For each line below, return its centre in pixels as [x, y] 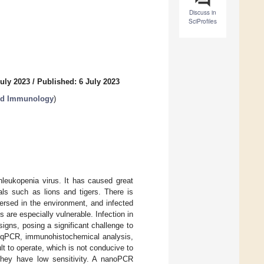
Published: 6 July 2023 [78, 82]
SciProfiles [203, 22]
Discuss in [203, 13]
